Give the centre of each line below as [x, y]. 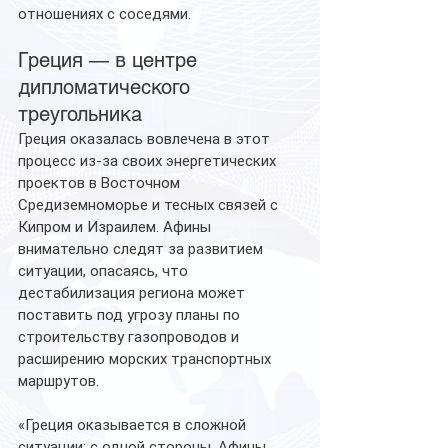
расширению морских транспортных [146, 358]
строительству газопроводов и [130, 336]
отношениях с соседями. [104, 13]
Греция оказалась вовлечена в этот [146, 138]
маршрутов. [58, 380]
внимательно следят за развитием [142, 248]
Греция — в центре [110, 59]
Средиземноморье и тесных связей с [150, 204]
